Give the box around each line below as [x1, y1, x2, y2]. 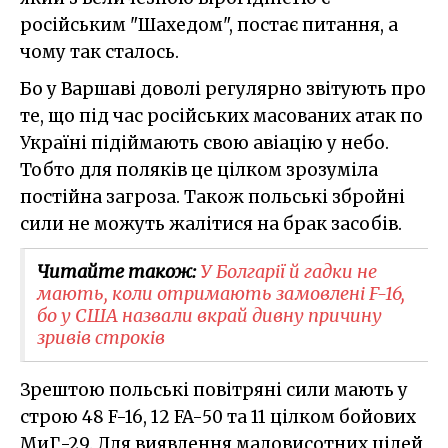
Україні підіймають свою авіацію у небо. [20, 131, 389, 154]
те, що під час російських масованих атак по [20, 104, 423, 127]
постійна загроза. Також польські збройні [20, 185, 405, 208]
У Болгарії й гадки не [200, 259, 377, 283]
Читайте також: [37, 259, 200, 283]
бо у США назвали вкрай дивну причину [37, 303, 382, 327]
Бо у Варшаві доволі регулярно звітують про [20, 77, 426, 100]
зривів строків [37, 325, 165, 349]
